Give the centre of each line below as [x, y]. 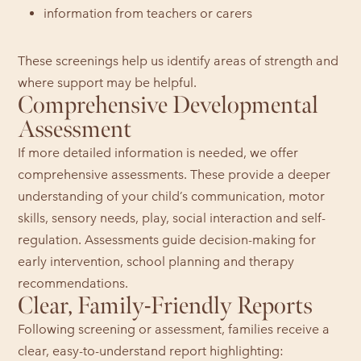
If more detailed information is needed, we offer [158, 152]
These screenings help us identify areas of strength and [178, 60]
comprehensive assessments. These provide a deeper [174, 174]
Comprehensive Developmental [168, 105]
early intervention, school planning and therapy [156, 261]
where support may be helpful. [108, 82]
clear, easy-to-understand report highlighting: [151, 351]
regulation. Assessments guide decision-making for [167, 239]
